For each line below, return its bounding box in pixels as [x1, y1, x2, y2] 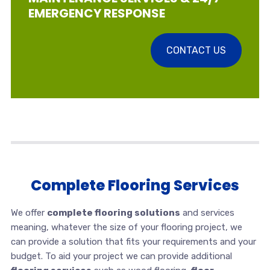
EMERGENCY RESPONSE [28, 5, 165, 22]
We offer [10, 207, 47, 218]
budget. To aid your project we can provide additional [10, 250, 232, 262]
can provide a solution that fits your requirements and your [10, 236, 256, 247]
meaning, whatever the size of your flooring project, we [10, 221, 242, 233]
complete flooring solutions [46, 207, 180, 218]
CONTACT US [166, 45, 227, 56]
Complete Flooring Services [31, 175, 239, 195]
